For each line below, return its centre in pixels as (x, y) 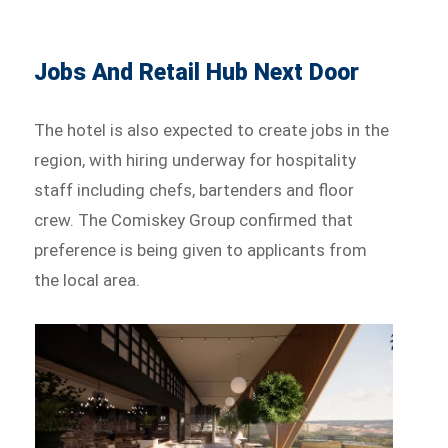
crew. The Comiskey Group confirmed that (194, 219)
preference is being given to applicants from (201, 249)
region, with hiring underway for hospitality (195, 159)
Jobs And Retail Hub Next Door (197, 72)
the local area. (87, 279)
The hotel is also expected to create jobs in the (212, 129)
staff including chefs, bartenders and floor (194, 189)
